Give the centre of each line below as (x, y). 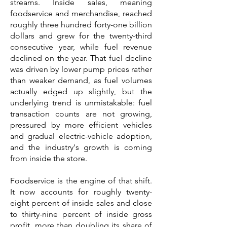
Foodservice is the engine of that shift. (81, 181)
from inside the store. (49, 158)
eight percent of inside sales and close (81, 203)
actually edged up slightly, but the (81, 91)
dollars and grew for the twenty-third (81, 36)
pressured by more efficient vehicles (81, 125)
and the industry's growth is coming (81, 147)
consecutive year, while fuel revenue (81, 47)
